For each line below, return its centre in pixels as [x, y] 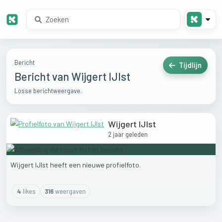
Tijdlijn [190, 65]
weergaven [70, 192]
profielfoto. [123, 165]
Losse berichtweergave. [48, 91]
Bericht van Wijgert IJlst [72, 77]
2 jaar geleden [128, 135]
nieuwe [94, 165]
